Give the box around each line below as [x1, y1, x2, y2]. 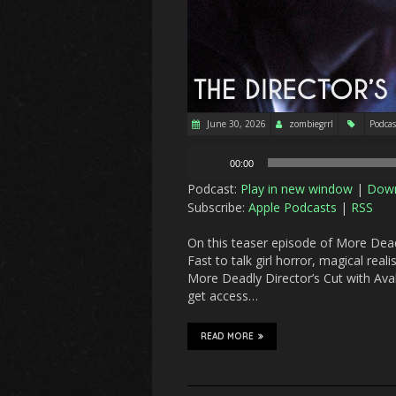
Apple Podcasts [248, 199, 337, 217]
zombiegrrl [289, 118, 333, 131]
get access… [187, 287, 258, 305]
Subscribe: [187, 199, 248, 217]
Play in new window [240, 180, 353, 198]
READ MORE [201, 331, 254, 343]
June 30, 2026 [204, 118, 266, 131]
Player [187, 162, 222, 179]
